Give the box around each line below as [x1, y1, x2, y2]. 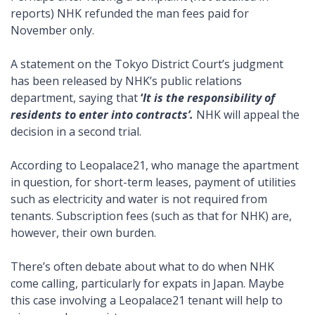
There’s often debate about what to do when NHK [11, 259, 274, 275]
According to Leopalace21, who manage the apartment [11, 157, 299, 174]
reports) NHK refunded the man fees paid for [11, 6, 249, 22]
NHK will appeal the [193, 107, 300, 123]
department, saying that [11, 90, 141, 106]
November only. [11, 22, 94, 39]
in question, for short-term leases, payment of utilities [11, 174, 296, 191]
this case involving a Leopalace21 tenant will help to [11, 292, 283, 309]
